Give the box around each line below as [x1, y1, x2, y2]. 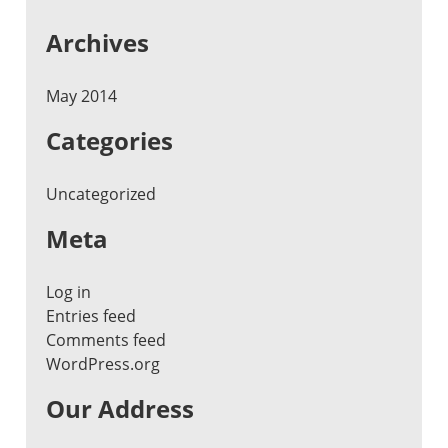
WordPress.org [46, 353, 161, 375]
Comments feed [46, 329, 167, 351]
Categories [46, 124, 174, 157]
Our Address [46, 392, 195, 425]
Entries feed [46, 305, 137, 327]
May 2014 [46, 85, 118, 107]
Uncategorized [46, 183, 157, 205]
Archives [46, 26, 150, 59]
